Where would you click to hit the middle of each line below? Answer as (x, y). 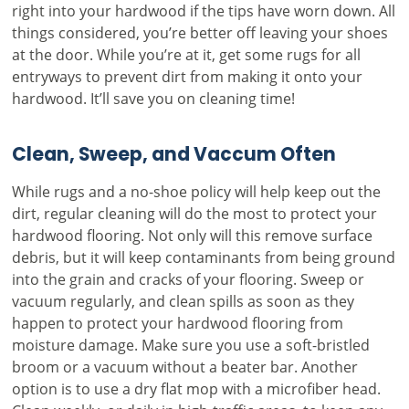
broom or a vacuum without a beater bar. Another (184, 366)
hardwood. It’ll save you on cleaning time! (153, 98)
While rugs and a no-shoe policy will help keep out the (196, 191)
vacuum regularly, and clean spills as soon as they (183, 300)
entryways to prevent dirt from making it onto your (187, 76)
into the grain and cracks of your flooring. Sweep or (188, 278)
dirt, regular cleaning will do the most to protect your (194, 213)
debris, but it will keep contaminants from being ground (203, 257)
